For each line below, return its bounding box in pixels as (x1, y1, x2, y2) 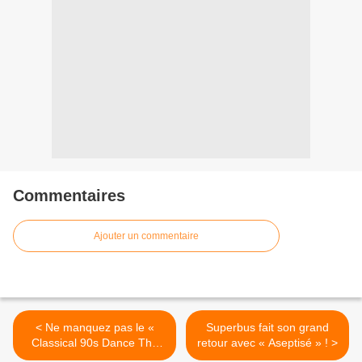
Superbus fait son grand (206, 321, 329, 335)
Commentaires (13, 187, 125, 205)
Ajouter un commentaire (94, 230, 199, 242)
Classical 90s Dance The (31, 336, 158, 350)
